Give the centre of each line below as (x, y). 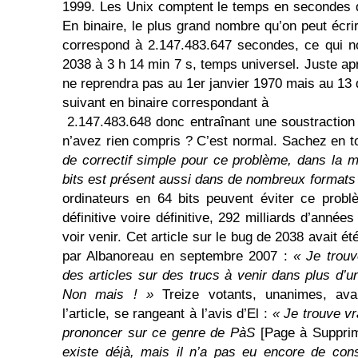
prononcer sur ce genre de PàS (161, 333)
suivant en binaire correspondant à (165, 103)
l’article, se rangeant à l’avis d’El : (167, 314)
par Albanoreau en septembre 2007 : (178, 256)
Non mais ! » (108, 294)
